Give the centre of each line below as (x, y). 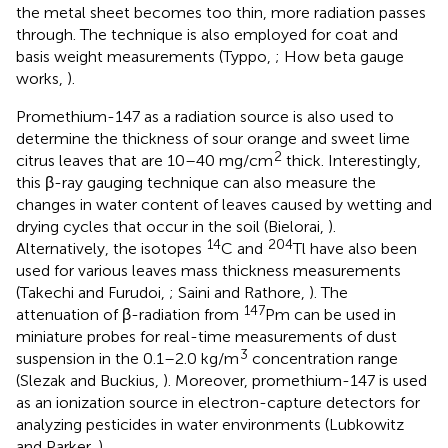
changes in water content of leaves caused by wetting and (224, 204)
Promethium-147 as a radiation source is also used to (205, 116)
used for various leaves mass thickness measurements (208, 270)
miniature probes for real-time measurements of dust (206, 336)
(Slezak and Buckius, (89, 380)
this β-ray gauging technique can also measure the (196, 182)
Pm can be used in (330, 314)
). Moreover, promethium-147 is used (295, 380)
